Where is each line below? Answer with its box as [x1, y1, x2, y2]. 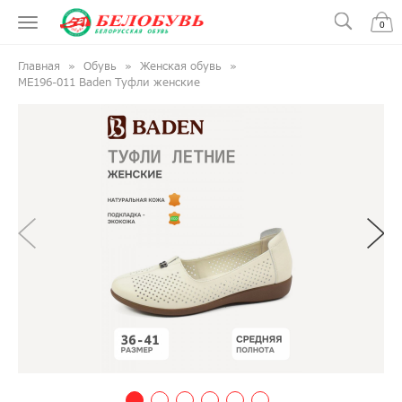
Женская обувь [140, 58, 222, 74]
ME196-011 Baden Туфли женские [18, 74, 200, 91]
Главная [18, 58, 60, 74]
